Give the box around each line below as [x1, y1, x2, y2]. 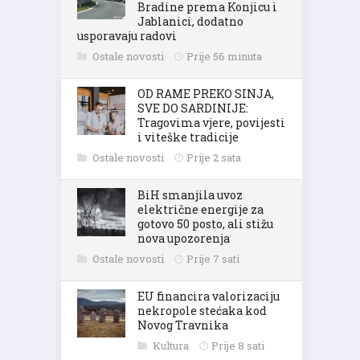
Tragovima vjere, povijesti [137, 115, 285, 130]
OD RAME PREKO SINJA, [137, 86, 274, 101]
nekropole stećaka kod [137, 303, 267, 318]
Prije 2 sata [186, 150, 241, 165]
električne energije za [137, 202, 264, 217]
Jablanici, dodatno [137, 14, 243, 29]
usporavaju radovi [77, 28, 177, 43]
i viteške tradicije [137, 129, 239, 145]
